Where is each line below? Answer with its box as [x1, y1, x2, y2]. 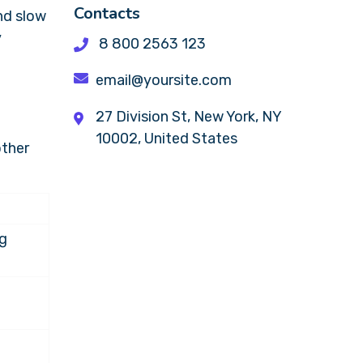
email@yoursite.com [92, 71, 232, 89]
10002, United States [96, 130, 237, 147]
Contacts [74, 2, 140, 24]
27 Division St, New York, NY [96, 108, 281, 126]
